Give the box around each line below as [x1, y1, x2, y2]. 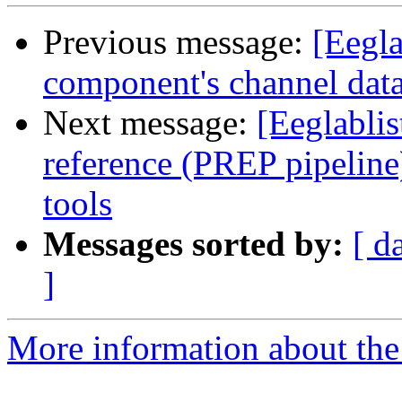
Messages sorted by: [43, 224, 344, 264]
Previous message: [43, 22, 312, 62]
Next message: [43, 103, 257, 143]
